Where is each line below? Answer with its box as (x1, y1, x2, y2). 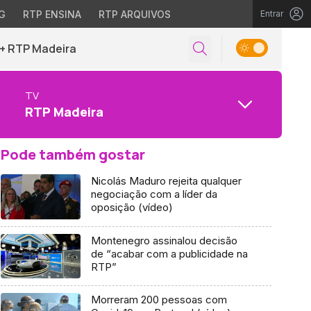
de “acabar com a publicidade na (90, 246, 248, 260)
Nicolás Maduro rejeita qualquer (90, 174, 242, 187)
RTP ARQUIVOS (98, 8, 171, 20)
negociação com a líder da (90, 187, 217, 201)
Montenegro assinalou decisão (90, 233, 237, 247)
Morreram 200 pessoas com (90, 293, 227, 307)
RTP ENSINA (22, 8, 81, 20)
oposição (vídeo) (90, 201, 173, 214)
